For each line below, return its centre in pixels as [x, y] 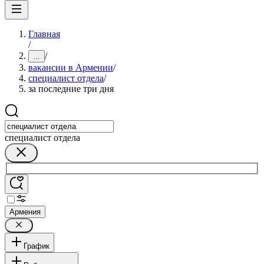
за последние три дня [71, 89]
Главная [44, 34]
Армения [25, 212]
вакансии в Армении [71, 67]
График [37, 246]
